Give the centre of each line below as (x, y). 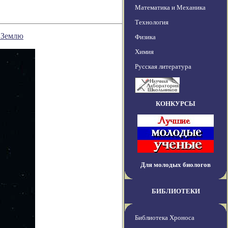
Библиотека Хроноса (165, 218)
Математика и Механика (170, 8)
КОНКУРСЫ (176, 104)
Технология (152, 22)
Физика (145, 37)
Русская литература (163, 67)
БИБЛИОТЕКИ (176, 191)
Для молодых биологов (176, 165)
